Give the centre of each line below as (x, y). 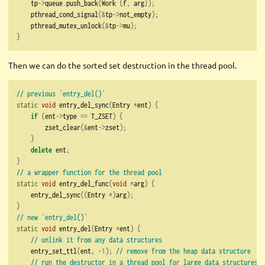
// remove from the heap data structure (183, 251)
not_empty (135, 14)
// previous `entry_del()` (61, 94)
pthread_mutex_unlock (59, 26)
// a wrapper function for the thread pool (89, 172)
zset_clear (49, 127)
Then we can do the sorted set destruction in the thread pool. (122, 65)
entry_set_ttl (47, 251)
